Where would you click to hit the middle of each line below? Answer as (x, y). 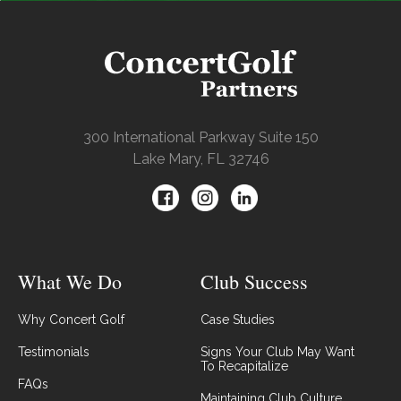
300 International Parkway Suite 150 (200, 138)
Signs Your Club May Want (277, 352)
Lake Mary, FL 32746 (200, 159)
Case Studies (238, 320)
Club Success (254, 282)
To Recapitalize (244, 367)
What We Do (70, 282)
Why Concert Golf (71, 320)
